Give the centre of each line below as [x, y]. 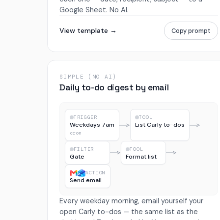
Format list [141, 157]
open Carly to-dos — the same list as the [129, 211]
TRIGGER [85, 117]
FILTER [84, 149]
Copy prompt [191, 31]
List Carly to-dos [160, 125]
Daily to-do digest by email [114, 87]
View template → [88, 30]
